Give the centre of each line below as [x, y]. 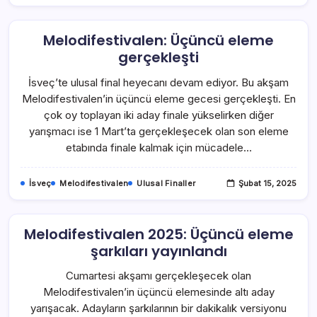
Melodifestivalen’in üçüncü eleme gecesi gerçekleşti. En [158, 98]
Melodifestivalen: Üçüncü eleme [158, 41]
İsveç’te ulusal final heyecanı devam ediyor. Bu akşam [158, 82]
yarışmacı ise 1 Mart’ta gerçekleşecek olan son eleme [158, 131]
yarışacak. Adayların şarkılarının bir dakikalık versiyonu [158, 308]
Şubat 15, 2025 [267, 183]
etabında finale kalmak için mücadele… [158, 147]
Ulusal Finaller [166, 183]
